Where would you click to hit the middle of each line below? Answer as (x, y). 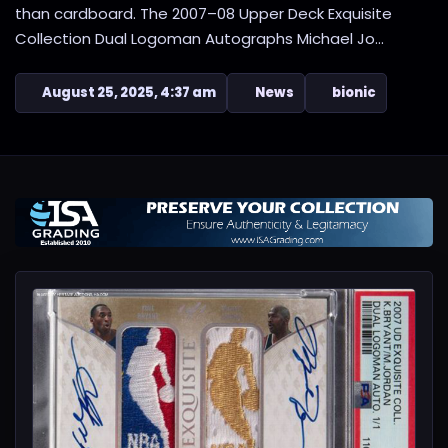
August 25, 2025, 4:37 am (129, 92)
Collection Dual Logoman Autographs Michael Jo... (199, 38)
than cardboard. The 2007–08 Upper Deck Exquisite (203, 13)
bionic (353, 92)
